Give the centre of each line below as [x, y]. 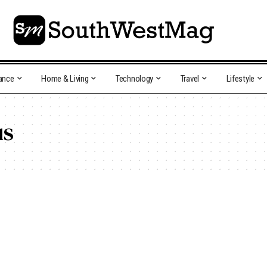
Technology [135, 79]
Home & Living [65, 79]
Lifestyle [240, 79]
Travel [190, 79]
